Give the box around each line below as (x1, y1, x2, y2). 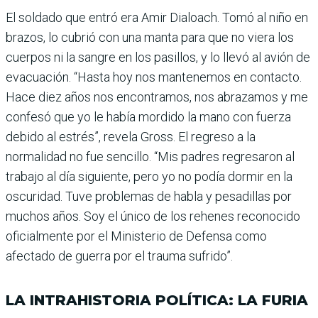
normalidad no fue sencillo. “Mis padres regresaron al (6, 149, 295, 165)
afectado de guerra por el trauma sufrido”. (6, 248, 233, 264)
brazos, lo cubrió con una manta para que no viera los (6, 30, 294, 45)
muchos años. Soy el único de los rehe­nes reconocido (6, 209, 300, 224)
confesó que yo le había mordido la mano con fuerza (6, 109, 291, 125)
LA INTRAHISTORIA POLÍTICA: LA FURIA (6, 292, 308, 309)
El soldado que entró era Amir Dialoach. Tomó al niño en (6, 10, 308, 26)
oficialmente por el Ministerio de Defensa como (6, 229, 267, 244)
